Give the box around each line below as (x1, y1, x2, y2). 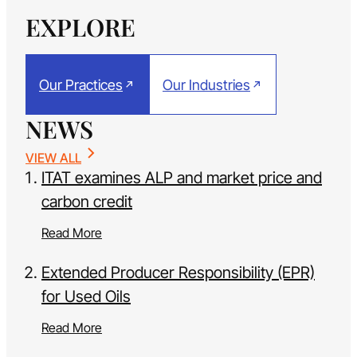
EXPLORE (25, 11, 135, 44)
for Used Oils (41, 287, 131, 307)
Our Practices (39, 76, 123, 93)
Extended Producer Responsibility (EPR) (41, 263, 315, 283)
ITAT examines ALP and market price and (41, 168, 322, 188)
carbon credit (41, 192, 132, 212)
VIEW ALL (25, 150, 81, 167)
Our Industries (163, 76, 250, 93)
